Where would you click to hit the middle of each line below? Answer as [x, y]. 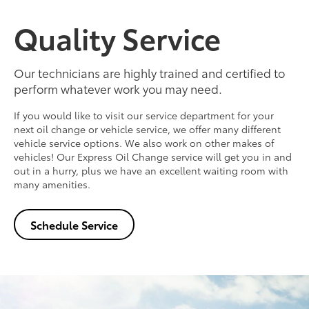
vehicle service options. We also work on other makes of [144, 142]
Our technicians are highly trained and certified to [149, 73]
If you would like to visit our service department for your [144, 115]
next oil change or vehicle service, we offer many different [147, 129]
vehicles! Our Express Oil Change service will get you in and [153, 156]
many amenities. [52, 184]
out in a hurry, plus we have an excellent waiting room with [151, 170]
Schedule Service [74, 224]
